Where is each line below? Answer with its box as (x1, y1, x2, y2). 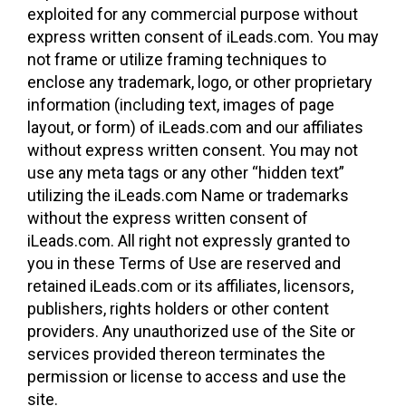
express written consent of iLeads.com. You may (27, 27, 379, 46)
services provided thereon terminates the (27, 344, 325, 363)
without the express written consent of (27, 208, 308, 227)
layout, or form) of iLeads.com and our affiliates (27, 118, 363, 137)
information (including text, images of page (27, 95, 334, 114)
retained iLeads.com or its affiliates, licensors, (27, 276, 353, 295)
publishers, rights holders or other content (27, 299, 329, 318)
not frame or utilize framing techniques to (27, 50, 326, 69)
